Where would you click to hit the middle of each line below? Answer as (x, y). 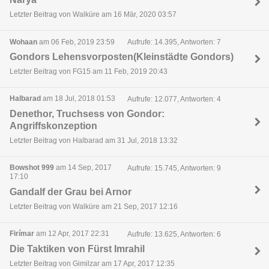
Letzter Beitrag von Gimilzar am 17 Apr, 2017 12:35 (92, 263)
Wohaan (23, 42)
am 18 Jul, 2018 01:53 (78, 99)
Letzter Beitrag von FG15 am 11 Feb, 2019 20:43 (89, 71)
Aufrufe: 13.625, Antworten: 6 (174, 234)
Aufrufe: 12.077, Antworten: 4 (174, 99)
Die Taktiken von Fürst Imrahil (77, 249)
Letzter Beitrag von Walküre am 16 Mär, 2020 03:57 (93, 14)
